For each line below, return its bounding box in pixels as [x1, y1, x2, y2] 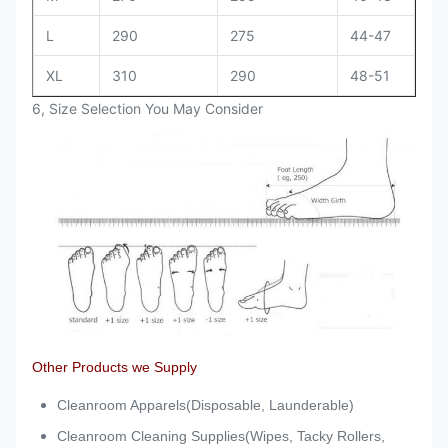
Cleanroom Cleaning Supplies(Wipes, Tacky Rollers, [57, 427, 385, 444]
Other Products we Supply [32, 358, 197, 375]
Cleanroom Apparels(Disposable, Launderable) [57, 396, 354, 413]
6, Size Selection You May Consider [32, 100, 263, 117]
